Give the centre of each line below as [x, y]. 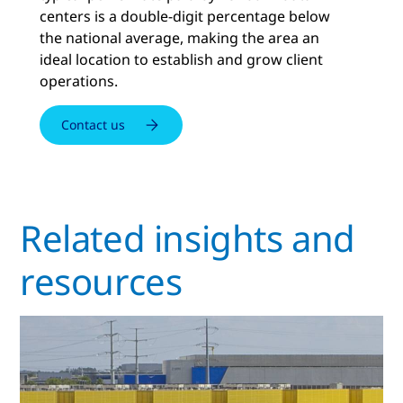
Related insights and [188, 237]
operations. [79, 81]
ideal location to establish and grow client [181, 59]
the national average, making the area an [179, 37]
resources [101, 281]
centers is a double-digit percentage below [185, 16]
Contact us [93, 124]
